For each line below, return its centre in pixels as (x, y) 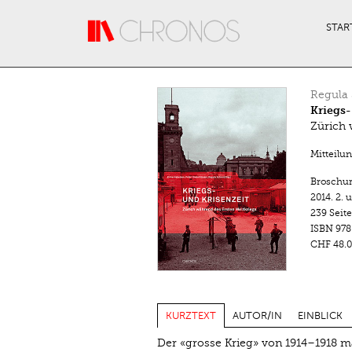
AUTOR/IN (257, 315)
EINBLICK (320, 315)
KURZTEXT (191, 315)
